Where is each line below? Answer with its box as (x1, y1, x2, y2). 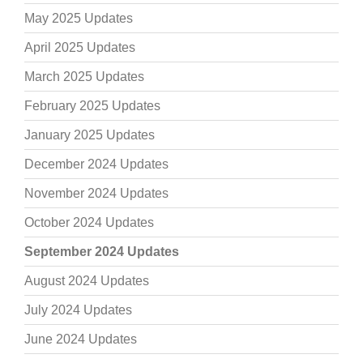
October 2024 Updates (24, 216, 154, 230)
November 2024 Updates (24, 186, 169, 201)
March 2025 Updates (24, 70, 144, 84)
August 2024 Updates (24, 274, 149, 288)
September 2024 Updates (24, 245, 179, 259)
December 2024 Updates (24, 157, 169, 172)
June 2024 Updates (24, 332, 137, 347)
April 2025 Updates (24, 41, 135, 55)
